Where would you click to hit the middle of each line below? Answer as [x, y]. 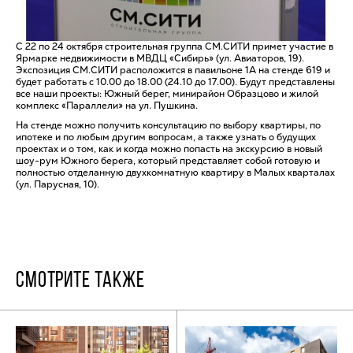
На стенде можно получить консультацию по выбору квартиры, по [168, 125]
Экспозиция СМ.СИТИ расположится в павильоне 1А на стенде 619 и [173, 70]
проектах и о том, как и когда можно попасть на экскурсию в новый [169, 149]
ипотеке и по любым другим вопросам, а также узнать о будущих [166, 137]
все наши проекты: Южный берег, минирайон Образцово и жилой [167, 93]
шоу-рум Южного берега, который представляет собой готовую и [168, 160]
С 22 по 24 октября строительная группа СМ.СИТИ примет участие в [175, 46]
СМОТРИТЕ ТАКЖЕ [80, 281]
